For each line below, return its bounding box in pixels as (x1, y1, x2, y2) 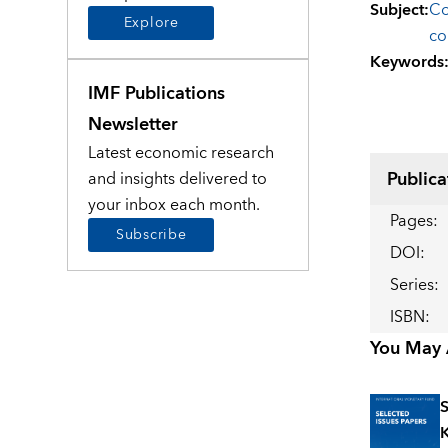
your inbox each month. (88, 190, 261, 219)
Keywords (369, 48, 444, 77)
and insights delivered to (88, 164, 268, 193)
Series (389, 271, 434, 300)
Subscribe (116, 222, 187, 247)
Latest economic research (88, 138, 275, 167)
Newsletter (88, 108, 179, 140)
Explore (123, 10, 179, 35)
